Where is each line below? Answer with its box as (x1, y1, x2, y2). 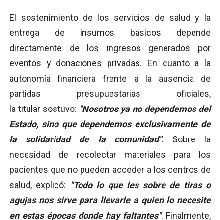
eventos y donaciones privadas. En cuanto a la (9, 57, 211, 68)
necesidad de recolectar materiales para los (9, 149, 211, 160)
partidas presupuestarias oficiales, (9, 88, 211, 99)
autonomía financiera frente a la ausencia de (9, 73, 211, 83)
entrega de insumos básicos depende (9, 27, 211, 38)
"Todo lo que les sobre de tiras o (70, 179, 211, 190)
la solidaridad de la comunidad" (9, 134, 162, 144)
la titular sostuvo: (9, 103, 79, 114)
